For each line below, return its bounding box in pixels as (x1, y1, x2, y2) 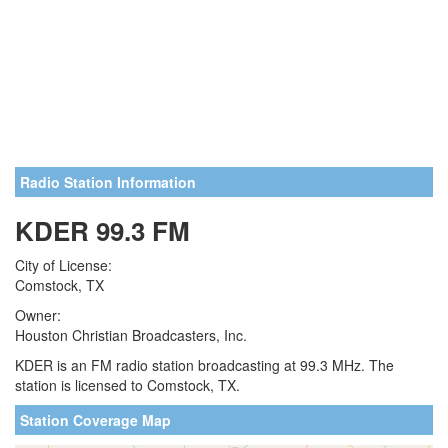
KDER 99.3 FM (15, 212, 190, 249)
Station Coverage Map (20, 410, 171, 430)
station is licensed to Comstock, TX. (15, 375, 240, 395)
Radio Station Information (20, 172, 196, 192)
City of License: (15, 255, 112, 275)
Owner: (15, 305, 61, 325)
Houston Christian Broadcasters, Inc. (15, 325, 247, 345)
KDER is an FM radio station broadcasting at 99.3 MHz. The (15, 355, 394, 375)
